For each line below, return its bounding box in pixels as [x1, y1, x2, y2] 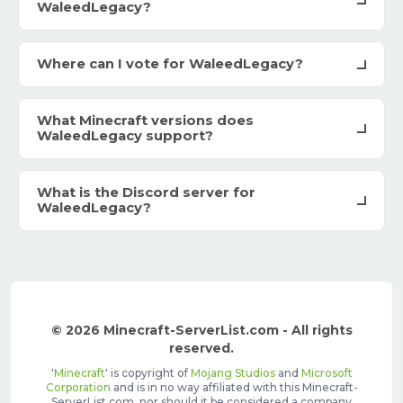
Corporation [45, 381, 111, 395]
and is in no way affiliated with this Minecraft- [110, 381, 358, 395]
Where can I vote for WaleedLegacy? [37, 56, 303, 73]
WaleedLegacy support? [37, 128, 213, 145]
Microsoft [300, 366, 353, 381]
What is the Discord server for [37, 184, 255, 201]
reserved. [169, 340, 234, 357]
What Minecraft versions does [37, 112, 254, 130]
